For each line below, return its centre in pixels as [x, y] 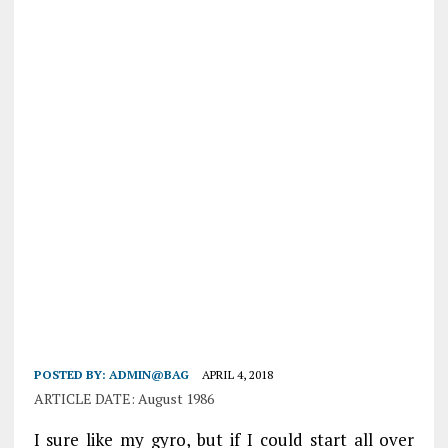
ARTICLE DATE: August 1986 [123, 398]
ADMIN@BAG [148, 374]
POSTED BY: [71, 374]
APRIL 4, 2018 [237, 374]
